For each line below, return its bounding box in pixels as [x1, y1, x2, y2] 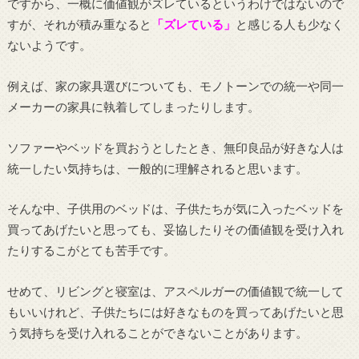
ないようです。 [6, 38, 91, 53]
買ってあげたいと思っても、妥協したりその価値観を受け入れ [6, 222, 344, 237]
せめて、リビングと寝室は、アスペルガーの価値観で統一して [6, 283, 344, 298]
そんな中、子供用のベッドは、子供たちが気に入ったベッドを [6, 201, 344, 216]
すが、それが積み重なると [6, 17, 151, 32]
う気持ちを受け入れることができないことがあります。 [6, 325, 308, 340]
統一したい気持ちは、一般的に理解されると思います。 [6, 160, 308, 175]
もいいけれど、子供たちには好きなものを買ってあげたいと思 [6, 304, 344, 319]
